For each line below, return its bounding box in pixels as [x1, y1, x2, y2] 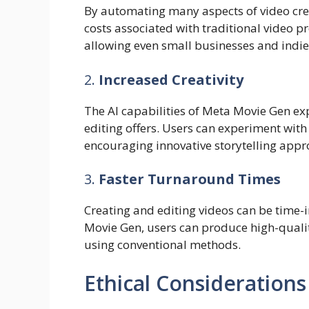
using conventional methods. [84, 237, 241, 252]
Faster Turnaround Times [99, 170, 281, 188]
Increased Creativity [99, 70, 243, 89]
